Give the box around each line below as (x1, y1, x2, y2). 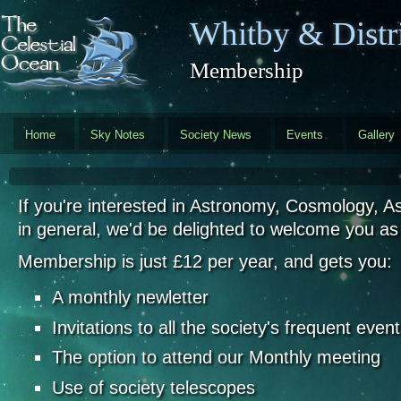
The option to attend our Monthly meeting (52, 347, 381, 368)
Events (286, 127, 323, 141)
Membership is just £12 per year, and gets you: (18, 252, 392, 272)
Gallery (358, 127, 395, 141)
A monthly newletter (52, 287, 209, 308)
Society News (180, 127, 252, 141)
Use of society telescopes (52, 378, 256, 398)
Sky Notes (90, 127, 145, 141)
